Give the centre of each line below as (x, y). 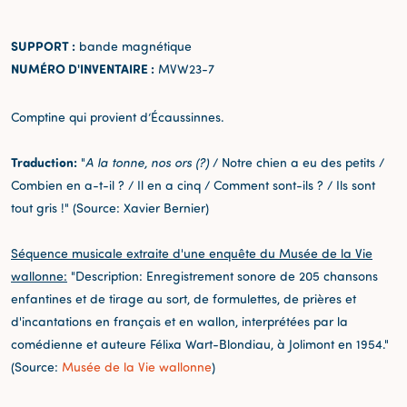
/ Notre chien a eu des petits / (297, 162)
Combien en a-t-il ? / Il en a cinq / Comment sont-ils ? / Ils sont (193, 184)
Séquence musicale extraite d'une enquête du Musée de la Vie (192, 253)
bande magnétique (134, 45)
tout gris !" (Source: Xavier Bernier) (110, 207)
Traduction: (44, 162)
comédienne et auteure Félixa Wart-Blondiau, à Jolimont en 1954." (200, 343)
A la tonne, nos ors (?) (147, 162)
